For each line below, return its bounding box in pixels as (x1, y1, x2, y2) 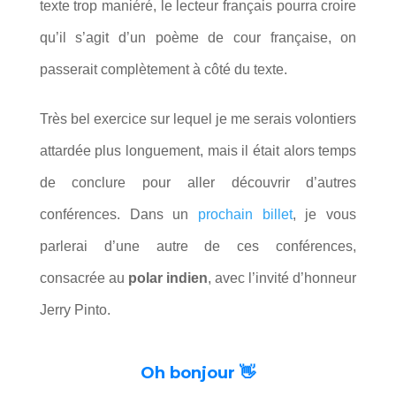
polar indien (127, 270, 209, 286)
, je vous (292, 206, 357, 222)
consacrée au (39, 270, 128, 286)
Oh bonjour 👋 (140, 363, 255, 384)
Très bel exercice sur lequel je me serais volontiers (39, 110, 357, 126)
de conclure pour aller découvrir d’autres (39, 174, 357, 190)
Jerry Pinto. (39, 301, 110, 317)
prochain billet (198, 206, 293, 222)
